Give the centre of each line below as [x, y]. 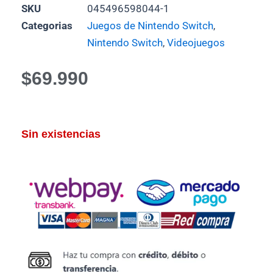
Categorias [47, 25]
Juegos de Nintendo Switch [150, 25]
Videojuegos [196, 42]
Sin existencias [61, 134]
